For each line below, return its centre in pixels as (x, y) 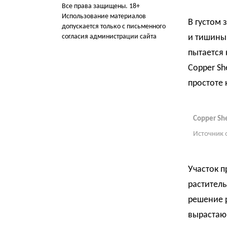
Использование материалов (104, 16)
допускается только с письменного (114, 27)
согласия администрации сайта (109, 37)
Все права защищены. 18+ (101, 6)
